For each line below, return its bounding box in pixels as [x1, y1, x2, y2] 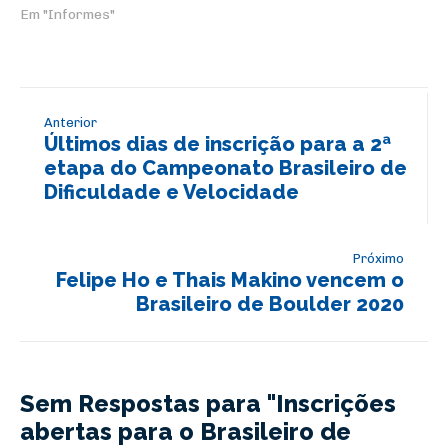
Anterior [44, 114, 97, 130]
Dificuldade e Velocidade [44, 179, 299, 204]
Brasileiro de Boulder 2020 [136, 291, 404, 316]
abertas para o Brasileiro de [20, 416, 351, 446]
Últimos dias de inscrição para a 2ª [44, 131, 391, 156]
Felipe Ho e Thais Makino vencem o [56, 267, 404, 292]
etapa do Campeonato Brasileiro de [44, 155, 407, 180]
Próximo [353, 250, 404, 266]
